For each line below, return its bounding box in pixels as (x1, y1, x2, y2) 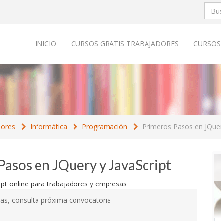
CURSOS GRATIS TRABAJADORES (71, 39, 179, 48)
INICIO (35, 39, 56, 48)
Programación (82, 122, 127, 131)
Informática (30, 122, 67, 131)
